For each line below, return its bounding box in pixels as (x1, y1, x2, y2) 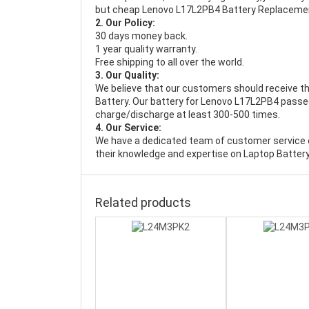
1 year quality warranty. (95, 43, 197, 54)
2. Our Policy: (95, 17, 155, 28)
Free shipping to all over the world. (95, 57, 244, 68)
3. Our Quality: (95, 70, 159, 81)
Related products (95, 195, 191, 210)
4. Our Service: (95, 122, 161, 133)
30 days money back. (95, 30, 188, 41)
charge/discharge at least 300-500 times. (95, 109, 280, 120)
